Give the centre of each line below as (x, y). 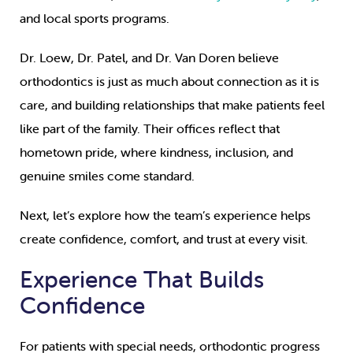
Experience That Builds (142, 280)
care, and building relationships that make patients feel (172, 105)
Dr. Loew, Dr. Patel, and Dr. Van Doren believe (149, 58)
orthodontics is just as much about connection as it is (169, 82)
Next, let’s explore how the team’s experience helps (165, 216)
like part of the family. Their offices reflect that (150, 129)
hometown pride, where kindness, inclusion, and (156, 152)
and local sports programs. (95, 19)
